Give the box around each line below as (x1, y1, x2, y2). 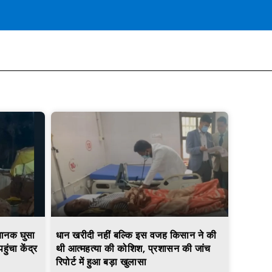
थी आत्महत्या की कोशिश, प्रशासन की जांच (55, 242, 211, 256)
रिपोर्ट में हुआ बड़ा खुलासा (55, 255, 146, 270)
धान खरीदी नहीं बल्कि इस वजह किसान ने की (55, 228, 216, 243)
